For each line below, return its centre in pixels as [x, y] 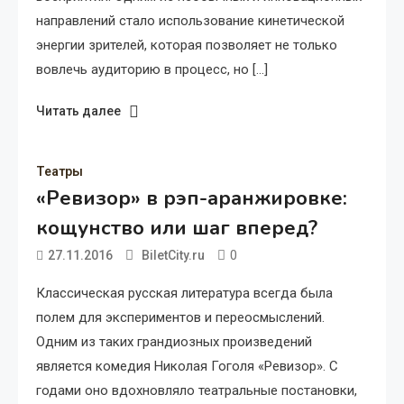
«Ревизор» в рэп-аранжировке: [192, 198]
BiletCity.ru [173, 255]
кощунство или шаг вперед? [177, 228]
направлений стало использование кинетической [190, 20]
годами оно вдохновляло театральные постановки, [197, 390]
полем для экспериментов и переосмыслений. [180, 317]
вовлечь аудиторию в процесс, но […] [152, 69]
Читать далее [78, 110]
